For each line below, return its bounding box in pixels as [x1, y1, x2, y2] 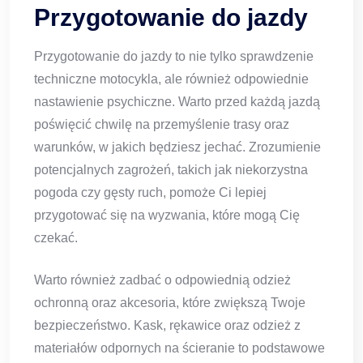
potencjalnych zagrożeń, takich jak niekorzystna [34, 163, 308, 177]
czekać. [34, 231, 78, 246]
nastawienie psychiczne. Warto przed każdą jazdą [34, 95, 320, 109]
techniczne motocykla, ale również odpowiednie [34, 72, 309, 87]
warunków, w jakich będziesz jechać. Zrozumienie [34, 140, 321, 155]
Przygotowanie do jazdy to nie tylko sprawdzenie [34, 49, 314, 64]
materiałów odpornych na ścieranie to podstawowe [34, 341, 325, 356]
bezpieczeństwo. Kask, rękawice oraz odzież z [34, 318, 301, 333]
